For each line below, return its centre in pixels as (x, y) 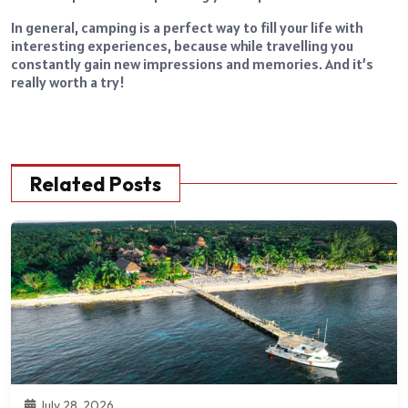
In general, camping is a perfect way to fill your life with (187, 28)
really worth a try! (68, 82)
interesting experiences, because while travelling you (182, 46)
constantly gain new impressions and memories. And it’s (192, 64)
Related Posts (96, 184)
